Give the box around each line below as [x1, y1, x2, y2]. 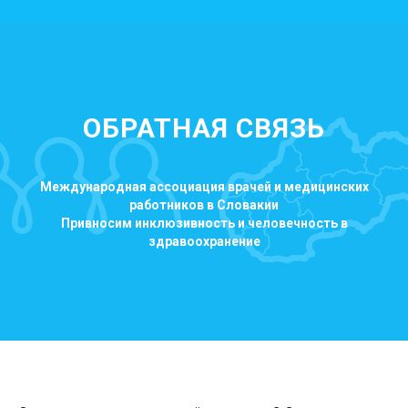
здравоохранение [148, 234, 260, 249]
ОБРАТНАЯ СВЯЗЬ [83, 112, 325, 144]
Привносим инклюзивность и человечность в [60, 216, 348, 230]
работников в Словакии [129, 198, 279, 212]
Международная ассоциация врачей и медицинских [39, 179, 369, 194]
